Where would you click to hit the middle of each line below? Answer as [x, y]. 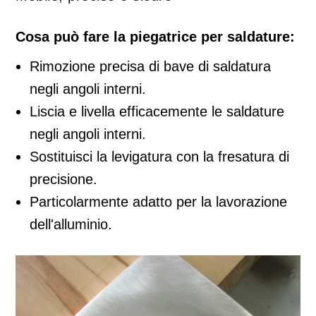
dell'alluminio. [71, 224]
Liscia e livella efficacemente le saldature [157, 111]
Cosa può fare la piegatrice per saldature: [155, 36]
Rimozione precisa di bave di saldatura [150, 66]
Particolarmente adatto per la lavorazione [158, 201]
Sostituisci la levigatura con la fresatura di [159, 156]
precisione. [63, 179]
